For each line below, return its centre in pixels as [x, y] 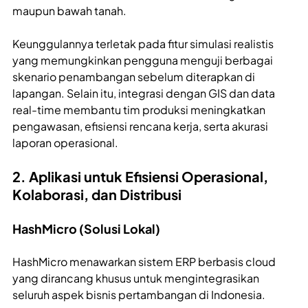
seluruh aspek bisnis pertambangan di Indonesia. [139, 295]
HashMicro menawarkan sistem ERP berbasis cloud [144, 262]
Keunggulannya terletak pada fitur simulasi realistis [143, 44]
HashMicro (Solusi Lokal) [86, 229]
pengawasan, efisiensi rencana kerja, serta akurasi [140, 126]
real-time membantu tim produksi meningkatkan [139, 110]
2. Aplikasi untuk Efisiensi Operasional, [140, 177]
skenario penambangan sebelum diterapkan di [134, 77]
